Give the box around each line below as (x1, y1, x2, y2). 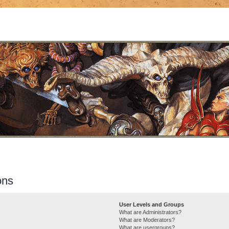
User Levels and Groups (119, 201, 185, 208)
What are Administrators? (119, 209, 182, 215)
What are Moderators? (119, 216, 175, 223)
